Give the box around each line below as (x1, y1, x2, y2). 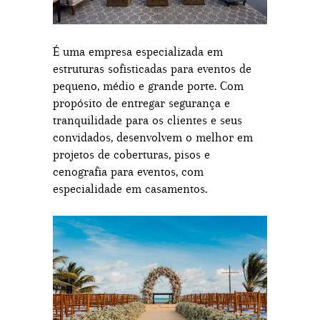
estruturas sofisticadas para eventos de (53, 61, 251, 76)
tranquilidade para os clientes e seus (53, 113, 242, 127)
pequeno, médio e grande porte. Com (53, 79, 244, 93)
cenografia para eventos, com (53, 164, 204, 179)
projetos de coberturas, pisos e (53, 147, 210, 161)
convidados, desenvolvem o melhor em (53, 130, 253, 144)
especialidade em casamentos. (53, 181, 207, 196)
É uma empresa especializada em (53, 44, 223, 59)
